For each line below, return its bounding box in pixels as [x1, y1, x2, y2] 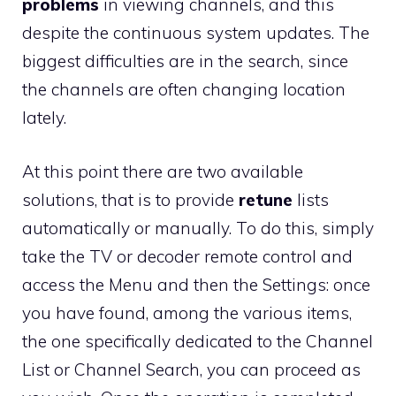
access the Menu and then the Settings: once [22, 273, 370, 295]
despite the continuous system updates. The [22, 22, 369, 43]
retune [239, 188, 297, 210]
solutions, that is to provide [22, 188, 239, 210]
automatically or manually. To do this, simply [22, 217, 374, 239]
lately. [22, 107, 66, 128]
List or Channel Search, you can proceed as [22, 358, 361, 380]
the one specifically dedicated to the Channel [22, 330, 373, 352]
